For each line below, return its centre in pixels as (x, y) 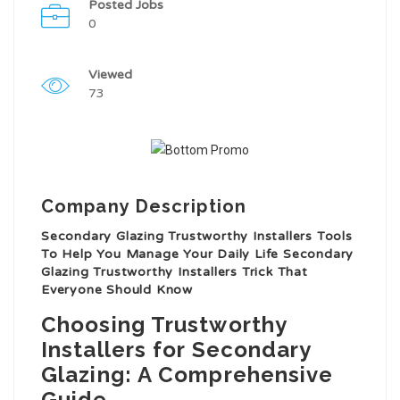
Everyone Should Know (117, 290)
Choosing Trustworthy (164, 325)
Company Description (144, 207)
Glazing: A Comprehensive (187, 375)
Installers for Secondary (176, 350)
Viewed (110, 75)
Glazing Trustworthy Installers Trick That (175, 272)
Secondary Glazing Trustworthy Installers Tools (197, 237)
